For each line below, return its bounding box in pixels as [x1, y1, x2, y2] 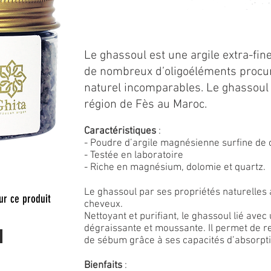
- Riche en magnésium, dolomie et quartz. [84, 162, 266, 174]
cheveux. [84, 198, 123, 211]
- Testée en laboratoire [84, 149, 183, 162]
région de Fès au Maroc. [84, 97, 207, 112]
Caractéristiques [84, 125, 156, 137]
